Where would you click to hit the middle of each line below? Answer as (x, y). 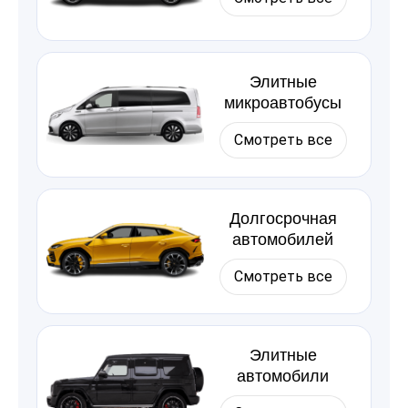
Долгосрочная (283, 219)
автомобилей (283, 240)
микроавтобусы (283, 103)
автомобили (283, 376)
